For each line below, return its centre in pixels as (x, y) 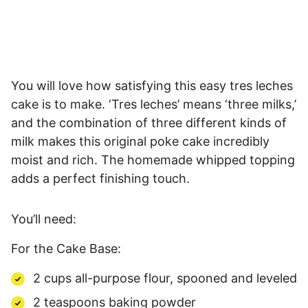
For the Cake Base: (66, 248)
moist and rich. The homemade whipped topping (153, 159)
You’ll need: (44, 219)
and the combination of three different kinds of (149, 122)
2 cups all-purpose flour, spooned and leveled (165, 278)
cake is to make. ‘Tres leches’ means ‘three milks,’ (154, 104)
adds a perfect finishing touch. (100, 178)
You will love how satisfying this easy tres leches (152, 85)
